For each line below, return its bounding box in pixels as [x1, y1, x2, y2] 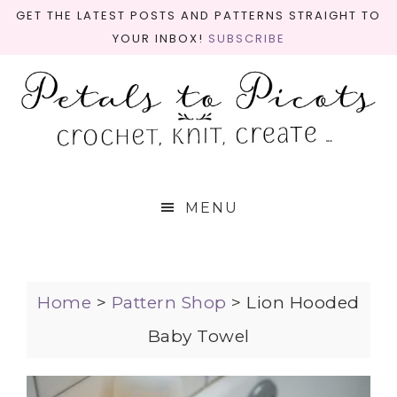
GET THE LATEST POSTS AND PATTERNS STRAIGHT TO [16, 7, 381, 24]
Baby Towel [147, 326, 250, 346]
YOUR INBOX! [112, 30, 208, 47]
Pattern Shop [111, 292, 227, 313]
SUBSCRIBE [207, 30, 285, 47]
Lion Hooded [246, 292, 360, 313]
